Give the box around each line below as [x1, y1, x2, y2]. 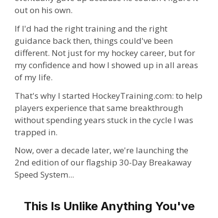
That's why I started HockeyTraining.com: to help [15, 90, 202, 101]
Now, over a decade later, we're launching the [15, 145, 188, 156]
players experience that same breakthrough [15, 102, 183, 113]
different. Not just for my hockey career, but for [15, 47, 195, 58]
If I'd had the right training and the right [15, 22, 167, 34]
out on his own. [15, 4, 73, 16]
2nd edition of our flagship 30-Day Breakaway [15, 157, 192, 168]
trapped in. [15, 126, 57, 138]
